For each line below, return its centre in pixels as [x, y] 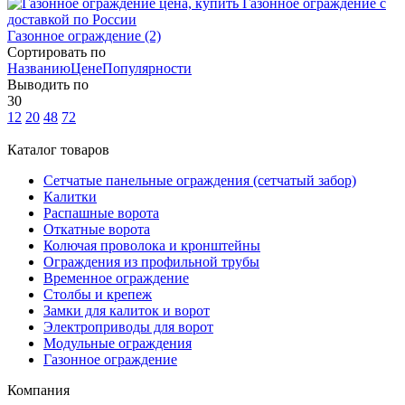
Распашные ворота [101, 212]
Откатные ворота [97, 229]
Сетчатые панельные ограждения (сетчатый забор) [200, 180]
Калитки [70, 196]
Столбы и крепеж [98, 294]
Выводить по [48, 84]
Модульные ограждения [118, 343]
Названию [39, 68]
